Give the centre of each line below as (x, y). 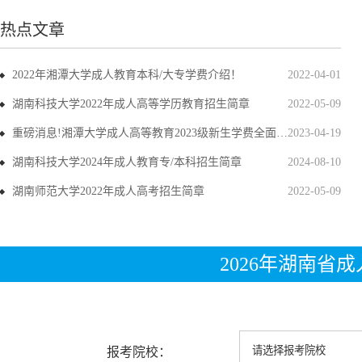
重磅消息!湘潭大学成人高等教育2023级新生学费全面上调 (144, 133)
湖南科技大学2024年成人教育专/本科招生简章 (127, 162)
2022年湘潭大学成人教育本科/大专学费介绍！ (127, 75)
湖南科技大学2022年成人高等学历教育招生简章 (131, 104)
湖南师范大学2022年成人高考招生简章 (108, 191)
